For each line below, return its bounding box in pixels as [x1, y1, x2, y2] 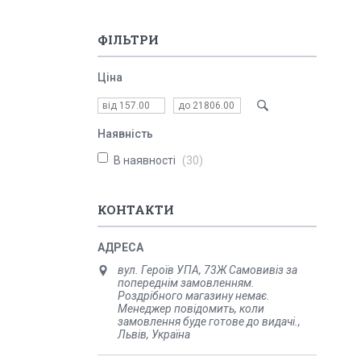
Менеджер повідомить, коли [118, 302, 264, 315]
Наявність [98, 127, 153, 140]
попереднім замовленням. [118, 276, 255, 289]
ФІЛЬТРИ [98, 31, 159, 48]
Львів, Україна [118, 328, 190, 341]
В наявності [114, 154, 176, 167]
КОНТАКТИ [98, 201, 174, 218]
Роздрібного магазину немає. [118, 289, 270, 302]
